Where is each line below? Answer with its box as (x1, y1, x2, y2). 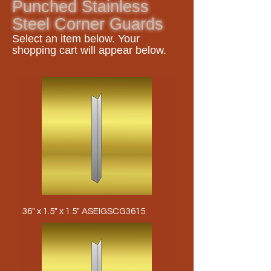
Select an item (12, 33, 84, 45)
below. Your (84, 33, 140, 45)
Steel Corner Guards (12, 15, 163, 33)
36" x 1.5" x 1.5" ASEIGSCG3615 (22, 207, 145, 216)
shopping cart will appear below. (12, 44, 166, 56)
